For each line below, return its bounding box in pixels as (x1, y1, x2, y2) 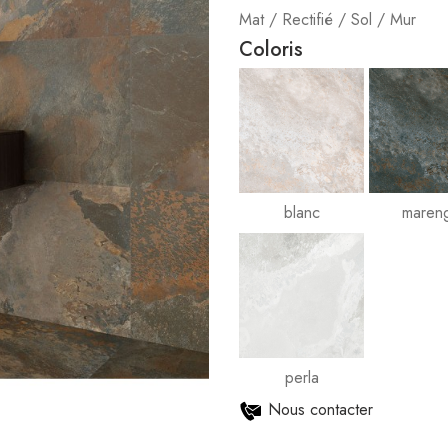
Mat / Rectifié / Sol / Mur (239, 8, 416, 31)
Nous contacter (268, 398, 373, 421)
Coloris (239, 35, 303, 64)
